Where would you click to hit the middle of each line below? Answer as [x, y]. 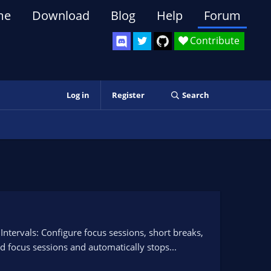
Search [195, 95]
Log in [78, 95]
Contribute [215, 41]
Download [61, 15]
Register [128, 95]
